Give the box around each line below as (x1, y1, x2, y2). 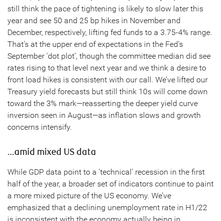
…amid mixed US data (7, 147, 96, 158)
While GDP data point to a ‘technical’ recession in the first (7, 167, 205, 177)
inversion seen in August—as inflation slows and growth (7, 110, 201, 120)
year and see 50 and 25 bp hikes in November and (7, 16, 181, 25)
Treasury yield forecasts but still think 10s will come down (7, 87, 208, 96)
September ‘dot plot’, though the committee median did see (7, 51, 211, 61)
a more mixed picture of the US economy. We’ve (7, 191, 171, 200)
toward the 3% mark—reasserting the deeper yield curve (7, 99, 198, 108)
